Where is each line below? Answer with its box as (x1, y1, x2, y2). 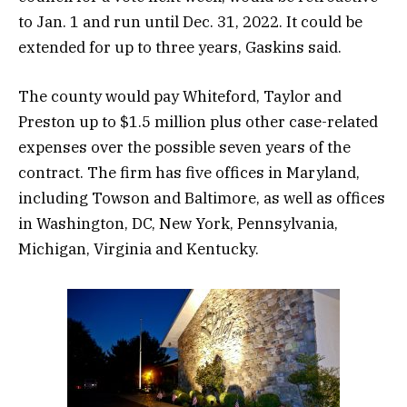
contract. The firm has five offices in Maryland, (18, 162, 360, 183)
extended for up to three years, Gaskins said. (18, 36, 342, 57)
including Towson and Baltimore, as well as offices (18, 187, 385, 208)
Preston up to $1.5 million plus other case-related (18, 111, 378, 132)
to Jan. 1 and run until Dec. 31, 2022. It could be (18, 11, 362, 32)
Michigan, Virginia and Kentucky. (18, 238, 259, 259)
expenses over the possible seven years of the (18, 136, 351, 157)
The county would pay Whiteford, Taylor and (18, 85, 342, 106)
